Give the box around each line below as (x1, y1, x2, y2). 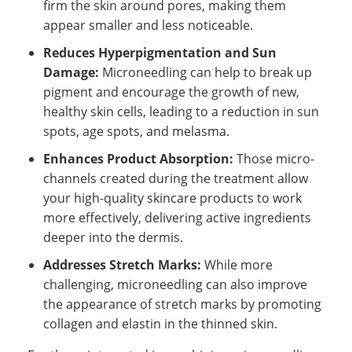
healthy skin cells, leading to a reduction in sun (43, 102, 319, 120)
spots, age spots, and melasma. (43, 122, 229, 140)
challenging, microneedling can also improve (43, 275, 307, 293)
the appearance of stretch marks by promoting (43, 295, 321, 313)
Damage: (43, 63, 99, 81)
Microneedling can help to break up (99, 63, 312, 81)
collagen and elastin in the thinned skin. (43, 314, 277, 332)
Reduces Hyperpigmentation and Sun (43, 43, 277, 61)
